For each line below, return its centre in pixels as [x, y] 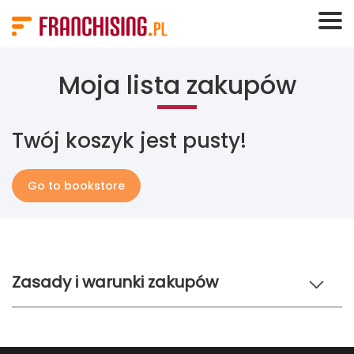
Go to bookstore [76, 186]
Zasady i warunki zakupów [115, 282]
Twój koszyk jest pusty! [129, 141]
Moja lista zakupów [177, 85]
